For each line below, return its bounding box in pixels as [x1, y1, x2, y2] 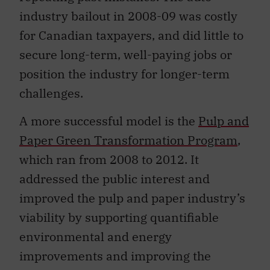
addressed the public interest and [19, 171, 210, 187]
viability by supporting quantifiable [19, 209, 219, 226]
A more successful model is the [19, 113, 198, 130]
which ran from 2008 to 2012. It [19, 151, 199, 168]
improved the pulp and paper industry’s [19, 190, 245, 207]
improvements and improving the [19, 248, 211, 265]
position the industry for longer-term [19, 65, 230, 82]
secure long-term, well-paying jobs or [19, 46, 232, 63]
